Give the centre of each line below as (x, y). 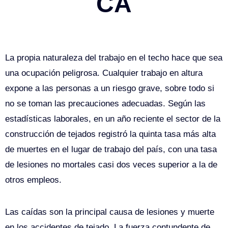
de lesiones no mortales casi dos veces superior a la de (111, 165)
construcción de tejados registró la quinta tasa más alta (110, 134)
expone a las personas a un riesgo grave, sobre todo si (110, 89)
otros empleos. (33, 180)
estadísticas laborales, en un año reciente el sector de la (113, 119)
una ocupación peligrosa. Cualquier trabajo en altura (104, 73)
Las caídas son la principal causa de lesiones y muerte (110, 212)
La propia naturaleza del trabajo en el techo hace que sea (114, 58)
